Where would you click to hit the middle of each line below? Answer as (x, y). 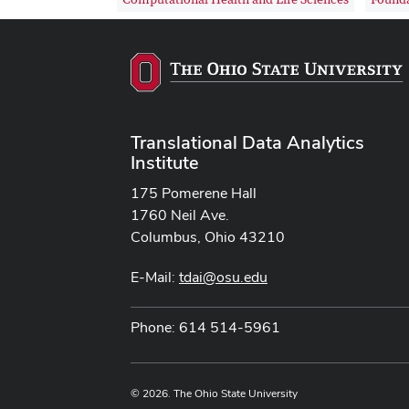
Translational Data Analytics (247, 143)
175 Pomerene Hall (194, 194)
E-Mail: (155, 278)
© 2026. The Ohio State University (214, 394)
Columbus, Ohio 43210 (208, 237)
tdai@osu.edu (223, 278)
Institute (165, 163)
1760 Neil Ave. (180, 215)
